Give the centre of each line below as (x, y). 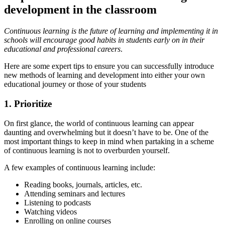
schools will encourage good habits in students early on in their (104, 40)
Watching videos (50, 211)
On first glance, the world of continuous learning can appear (99, 123)
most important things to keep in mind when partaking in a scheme (109, 141)
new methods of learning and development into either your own (104, 75)
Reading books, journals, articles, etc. (83, 184)
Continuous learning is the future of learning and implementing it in (111, 31)
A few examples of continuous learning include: (80, 167)
